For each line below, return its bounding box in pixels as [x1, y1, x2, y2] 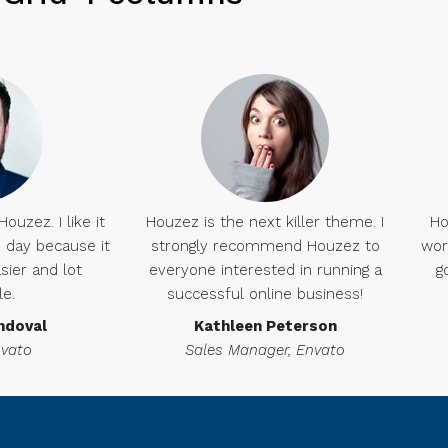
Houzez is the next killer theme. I [146, 213, 384, 231]
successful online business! [167, 285, 363, 303]
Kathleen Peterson [193, 317, 337, 335]
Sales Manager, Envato [185, 341, 345, 359]
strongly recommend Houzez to [150, 237, 380, 255]
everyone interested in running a [148, 261, 382, 279]
